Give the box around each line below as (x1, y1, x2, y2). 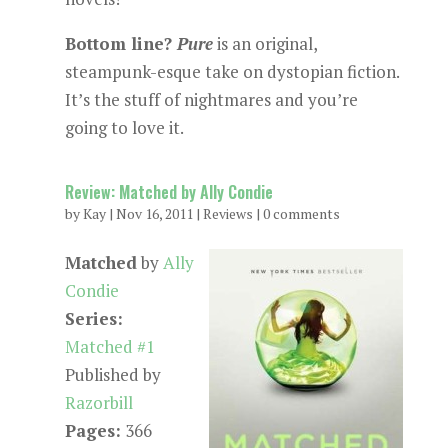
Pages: (64, 419, 121, 442)
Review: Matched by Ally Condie (64, 180, 273, 204)
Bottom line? (64, 32, 177, 55)
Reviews (202, 204, 253, 223)
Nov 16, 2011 (115, 204, 193, 223)
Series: (64, 307, 123, 330)
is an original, (216, 32, 317, 55)
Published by (64, 363, 161, 386)
